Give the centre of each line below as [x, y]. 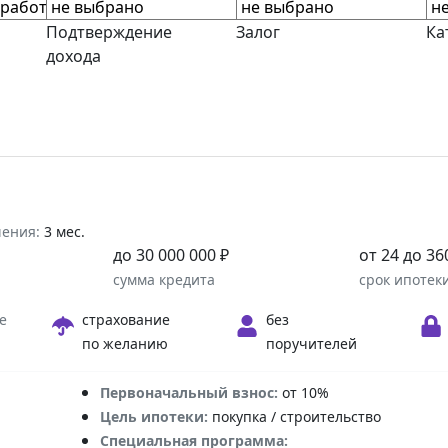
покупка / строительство [294, 416]
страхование [125, 319]
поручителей [311, 343]
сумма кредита [164, 279]
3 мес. [63, 231]
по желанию [124, 343]
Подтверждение [109, 31]
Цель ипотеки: [153, 416]
